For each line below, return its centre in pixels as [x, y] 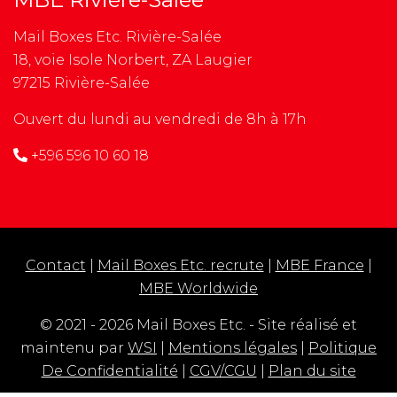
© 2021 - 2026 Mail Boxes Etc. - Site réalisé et [198, 324]
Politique [343, 347]
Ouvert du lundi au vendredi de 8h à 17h [160, 119]
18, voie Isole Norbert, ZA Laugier [133, 59]
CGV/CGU [223, 370]
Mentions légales [233, 347]
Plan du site [312, 370]
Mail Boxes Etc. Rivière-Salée [117, 36]
